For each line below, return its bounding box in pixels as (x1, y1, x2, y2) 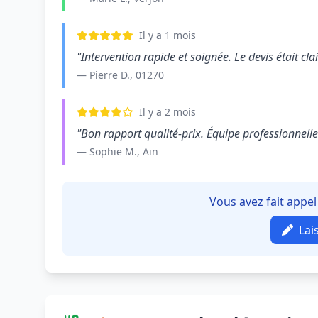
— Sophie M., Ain (77, 145, 158, 158)
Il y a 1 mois (139, 28, 196, 42)
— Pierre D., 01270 (77, 68, 164, 82)
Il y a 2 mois (139, 105, 196, 119)
